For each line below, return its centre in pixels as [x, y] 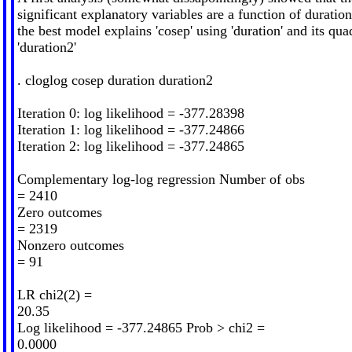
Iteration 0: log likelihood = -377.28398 [130, 113]
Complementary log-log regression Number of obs [161, 179]
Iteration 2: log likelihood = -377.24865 [130, 146]
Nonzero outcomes [70, 245]
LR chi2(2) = [54, 294]
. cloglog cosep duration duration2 [115, 80]
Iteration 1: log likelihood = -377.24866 [130, 129]
